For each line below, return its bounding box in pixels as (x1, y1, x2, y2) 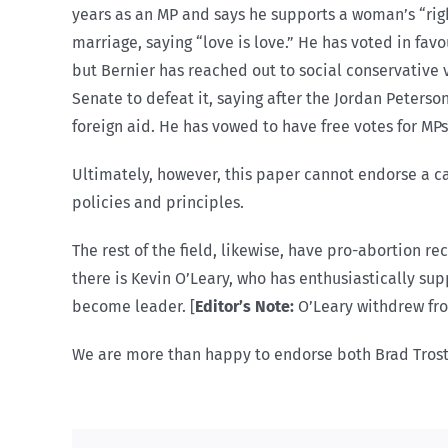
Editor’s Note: (195, 297, 294, 316)
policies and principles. (72, 193, 244, 212)
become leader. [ (72, 297, 195, 316)
